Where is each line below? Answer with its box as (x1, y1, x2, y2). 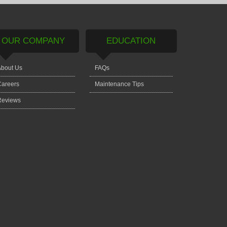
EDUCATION (106, 35, 156, 46)
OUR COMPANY (2, 35, 65, 46)
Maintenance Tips (94, 81, 144, 87)
